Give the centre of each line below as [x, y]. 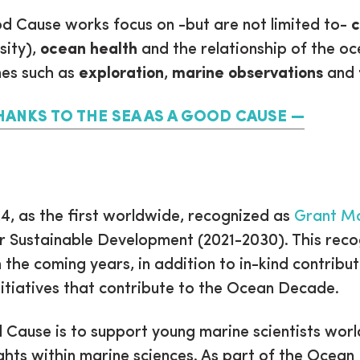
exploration [121, 74]
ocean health [89, 49]
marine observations [247, 74]
